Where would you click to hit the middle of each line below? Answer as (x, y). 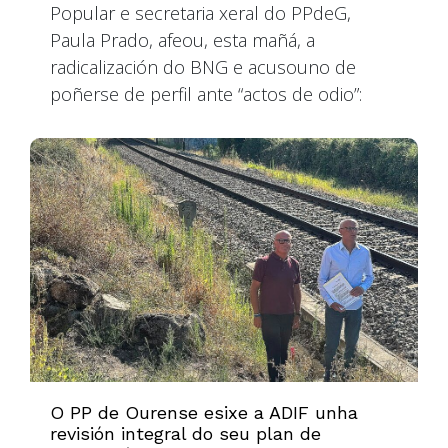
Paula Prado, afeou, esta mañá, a (182, 39)
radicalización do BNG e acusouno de (203, 66)
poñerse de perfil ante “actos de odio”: (206, 93)
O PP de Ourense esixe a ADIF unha (204, 413)
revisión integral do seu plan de (185, 434)
